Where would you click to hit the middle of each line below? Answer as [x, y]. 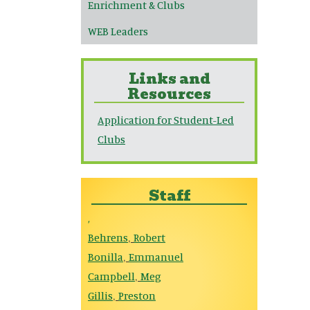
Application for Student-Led [166, 120]
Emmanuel [156, 257]
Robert [149, 237]
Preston [137, 295]
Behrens [108, 237]
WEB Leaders [118, 31]
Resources [169, 94]
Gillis [100, 295]
